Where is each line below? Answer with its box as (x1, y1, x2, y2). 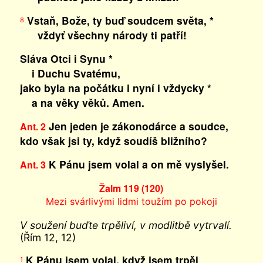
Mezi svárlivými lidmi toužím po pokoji (45, 195, 217, 207)
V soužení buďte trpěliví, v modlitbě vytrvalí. (19, 219, 232, 231)
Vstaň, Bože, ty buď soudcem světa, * (23, 13, 214, 28)
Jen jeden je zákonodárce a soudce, (45, 119, 228, 133)
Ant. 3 (19, 158, 46, 171)
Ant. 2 (19, 120, 46, 133)
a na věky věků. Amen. (19, 95, 144, 110)
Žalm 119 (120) (99, 181, 164, 195)
